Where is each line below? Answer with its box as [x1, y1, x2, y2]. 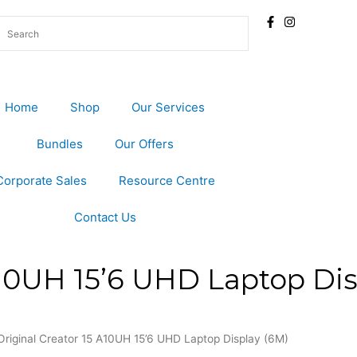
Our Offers [114, 136, 174, 151]
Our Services [131, 100, 206, 115]
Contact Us [73, 210, 136, 225]
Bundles [36, 136, 83, 151]
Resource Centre [118, 173, 215, 188]
